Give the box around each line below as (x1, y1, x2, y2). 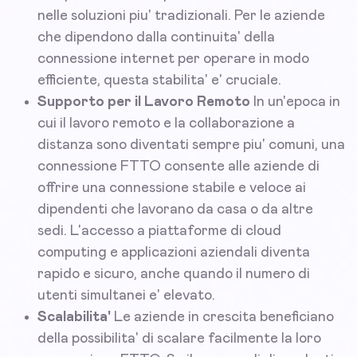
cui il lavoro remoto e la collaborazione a (37, 116, 295, 131)
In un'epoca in (250, 95, 340, 110)
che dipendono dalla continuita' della (37, 30, 275, 45)
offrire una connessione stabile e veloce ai (37, 181, 306, 196)
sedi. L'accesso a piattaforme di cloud (37, 224, 281, 239)
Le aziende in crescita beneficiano (111, 310, 334, 325)
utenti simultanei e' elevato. (37, 288, 215, 304)
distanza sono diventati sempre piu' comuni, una (37, 138, 345, 153)
